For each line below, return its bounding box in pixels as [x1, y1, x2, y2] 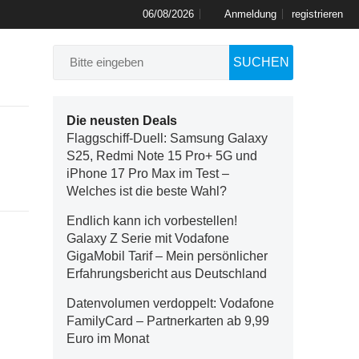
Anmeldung [224, 8, 276, 20]
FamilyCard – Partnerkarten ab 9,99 [67, 314, 269, 328]
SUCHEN [233, 55, 289, 69]
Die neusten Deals [67, 114, 177, 127]
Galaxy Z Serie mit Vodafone [67, 232, 229, 245]
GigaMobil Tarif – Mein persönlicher [67, 249, 268, 263]
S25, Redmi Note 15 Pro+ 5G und [67, 149, 257, 163]
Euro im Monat [67, 332, 149, 345]
